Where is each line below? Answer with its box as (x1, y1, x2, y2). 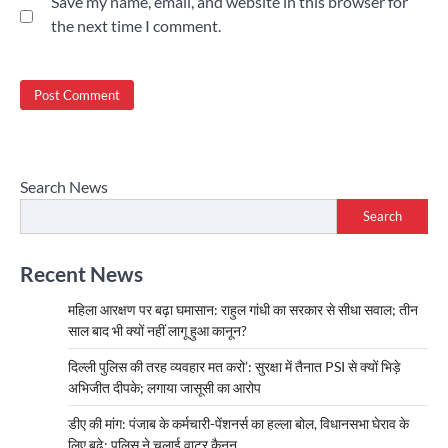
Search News (20, 176, 108, 196)
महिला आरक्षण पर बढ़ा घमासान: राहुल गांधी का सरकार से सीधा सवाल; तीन (68, 300, 418, 318)
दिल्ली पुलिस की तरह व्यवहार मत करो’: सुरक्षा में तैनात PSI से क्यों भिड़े (68, 357, 401, 375)
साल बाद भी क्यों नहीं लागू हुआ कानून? (68, 321, 247, 339)
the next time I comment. (51, 16, 221, 36)
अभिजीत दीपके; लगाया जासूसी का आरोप (68, 378, 261, 396)
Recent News (20, 260, 143, 286)
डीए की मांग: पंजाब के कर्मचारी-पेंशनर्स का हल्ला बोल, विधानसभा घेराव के (68, 414, 409, 432)
